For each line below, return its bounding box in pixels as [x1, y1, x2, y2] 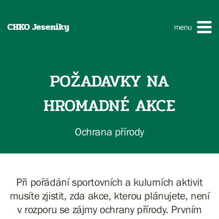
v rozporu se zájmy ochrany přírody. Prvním [17, 203, 202, 216]
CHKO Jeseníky [7, 20, 69, 34]
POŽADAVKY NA [50, 68, 169, 94]
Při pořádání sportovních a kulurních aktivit [16, 176, 203, 188]
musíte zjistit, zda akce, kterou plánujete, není [9, 190, 210, 202]
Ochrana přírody [75, 126, 144, 138]
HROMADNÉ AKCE [44, 93, 175, 118]
